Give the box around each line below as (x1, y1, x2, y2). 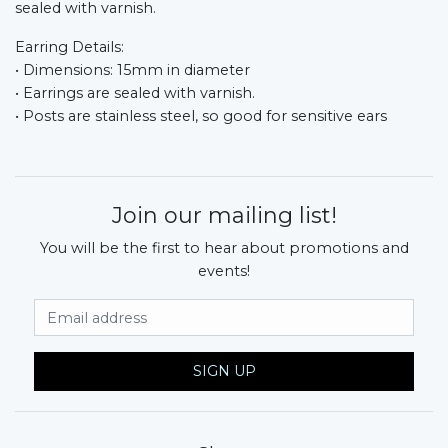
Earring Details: (15, 37, 124, 56)
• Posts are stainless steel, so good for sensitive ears (15, 106, 387, 125)
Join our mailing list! (111, 201, 337, 229)
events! (198, 261, 250, 280)
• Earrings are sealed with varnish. (15, 83, 255, 102)
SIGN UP (192, 362, 256, 381)
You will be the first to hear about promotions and (39, 238, 409, 257)
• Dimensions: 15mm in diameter (15, 60, 250, 79)
